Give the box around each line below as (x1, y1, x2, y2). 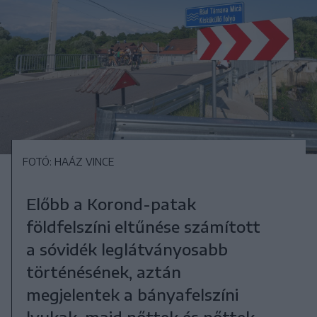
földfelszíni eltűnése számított (25, 216, 260, 236)
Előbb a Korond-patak (25, 193, 196, 214)
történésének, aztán (25, 261, 181, 282)
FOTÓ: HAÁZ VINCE (22, 155, 114, 168)
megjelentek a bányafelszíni (25, 284, 238, 304)
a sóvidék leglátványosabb (25, 238, 228, 259)
